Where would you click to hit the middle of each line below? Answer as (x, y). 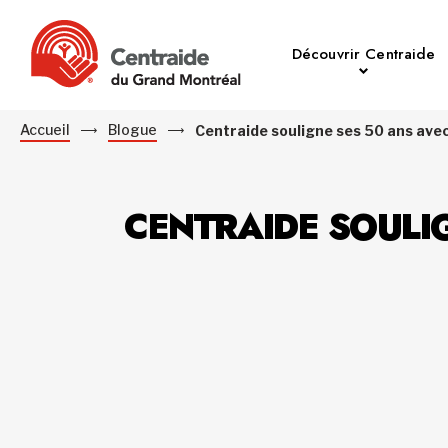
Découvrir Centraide (363, 54)
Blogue (133, 129)
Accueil (45, 129)
